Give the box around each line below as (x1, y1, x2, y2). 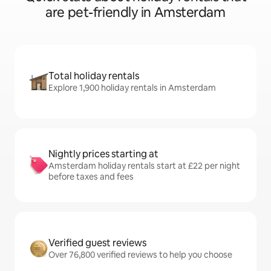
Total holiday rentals (48, 70, 139, 82)
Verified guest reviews (48, 237, 146, 249)
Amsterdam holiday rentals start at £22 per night (48, 160, 240, 171)
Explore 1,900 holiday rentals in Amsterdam (48, 82, 216, 93)
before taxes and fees (48, 171, 134, 182)
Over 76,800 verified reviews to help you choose (48, 249, 232, 260)
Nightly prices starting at (48, 148, 158, 160)
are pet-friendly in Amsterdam (45, 4, 226, 21)
